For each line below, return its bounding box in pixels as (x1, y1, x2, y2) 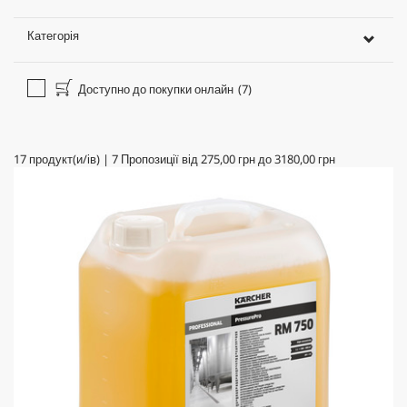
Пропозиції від (118, 150, 201, 167)
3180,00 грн (274, 150, 335, 167)
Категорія (27, 26, 79, 44)
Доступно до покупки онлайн (75, 80, 233, 97)
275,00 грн (201, 150, 255, 167)
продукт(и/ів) (26, 150, 103, 167)
